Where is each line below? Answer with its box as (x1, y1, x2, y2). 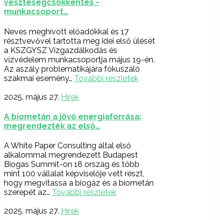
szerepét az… (4, 188, 52, 197)
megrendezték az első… (4, 121, 100, 131)
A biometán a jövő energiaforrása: (4, 111, 141, 121)
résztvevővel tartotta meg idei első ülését (4, 36, 155, 46)
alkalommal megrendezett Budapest (4, 150, 138, 160)
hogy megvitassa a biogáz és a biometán (4, 178, 154, 188)
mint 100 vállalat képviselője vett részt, (4, 169, 144, 179)
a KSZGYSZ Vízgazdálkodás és (4, 45, 117, 55)
